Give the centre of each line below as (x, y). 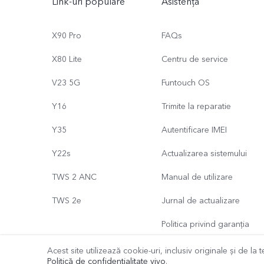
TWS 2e (67, 201)
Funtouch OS (186, 83)
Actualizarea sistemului (204, 154)
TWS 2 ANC (74, 177)
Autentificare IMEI (194, 130)
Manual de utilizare (197, 177)
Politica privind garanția (205, 225)
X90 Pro (67, 36)
